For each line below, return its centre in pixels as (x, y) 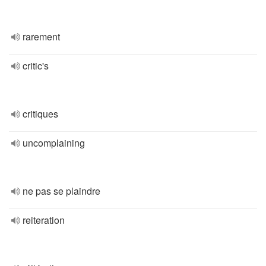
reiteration (44, 220)
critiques (40, 114)
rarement (41, 37)
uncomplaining (54, 143)
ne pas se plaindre (61, 191)
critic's (36, 66)
